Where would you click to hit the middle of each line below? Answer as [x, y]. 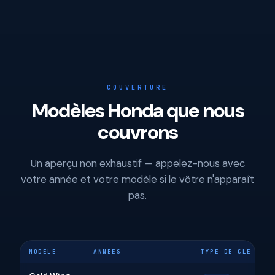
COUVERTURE [137, 87]
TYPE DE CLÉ [226, 252]
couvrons [137, 132]
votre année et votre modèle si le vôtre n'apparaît [137, 180]
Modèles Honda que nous [137, 111]
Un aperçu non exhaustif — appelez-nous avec [137, 164]
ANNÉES [107, 252]
